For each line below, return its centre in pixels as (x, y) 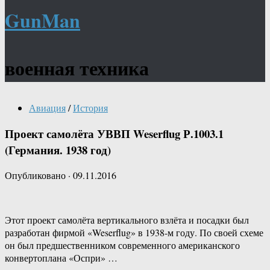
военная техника (77, 68)
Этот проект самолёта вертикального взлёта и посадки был (127, 220)
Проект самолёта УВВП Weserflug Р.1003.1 (114, 133)
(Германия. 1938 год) (58, 149)
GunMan (42, 20)
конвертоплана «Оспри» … (61, 258)
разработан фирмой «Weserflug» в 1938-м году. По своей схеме (134, 233)
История (90, 108)
